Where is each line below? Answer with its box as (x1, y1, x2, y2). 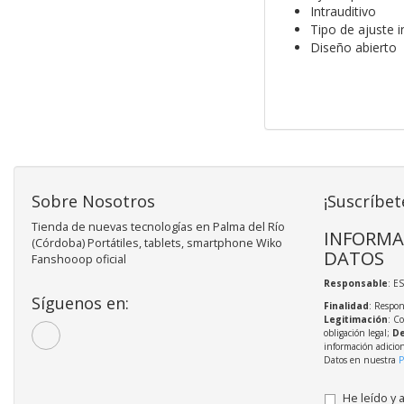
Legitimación (323, 313, 388, 326)
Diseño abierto (309, 39, 397, 57)
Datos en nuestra (323, 353, 399, 367)
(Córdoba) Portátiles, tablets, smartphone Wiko (32, 235, 282, 252)
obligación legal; (323, 326, 392, 340)
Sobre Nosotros (32, 190, 155, 213)
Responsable (323, 277, 388, 290)
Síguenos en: (32, 292, 129, 315)
